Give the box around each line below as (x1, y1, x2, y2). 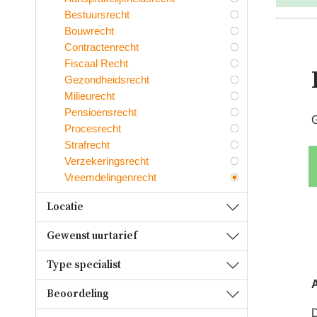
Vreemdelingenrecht (64, 171, 156, 183)
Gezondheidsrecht (64, 73, 149, 86)
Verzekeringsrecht (64, 154, 149, 167)
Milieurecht (64, 89, 115, 102)
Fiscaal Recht (64, 57, 128, 69)
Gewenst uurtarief (47, 229, 137, 243)
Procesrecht (64, 122, 121, 134)
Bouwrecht (64, 24, 114, 37)
